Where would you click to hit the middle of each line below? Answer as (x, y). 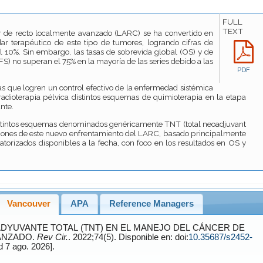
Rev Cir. (52, 237)
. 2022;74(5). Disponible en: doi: (153, 237)
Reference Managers (151, 204)
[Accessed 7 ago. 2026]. (30, 247)
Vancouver (28, 204)
